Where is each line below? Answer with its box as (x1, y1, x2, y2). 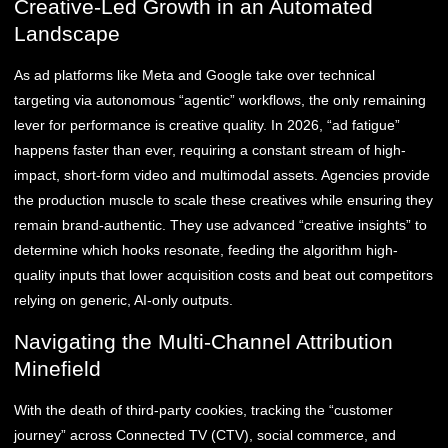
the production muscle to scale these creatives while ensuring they (14, 192, 433, 209)
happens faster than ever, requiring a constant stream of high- (14, 142, 406, 159)
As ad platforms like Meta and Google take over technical (14, 67, 375, 84)
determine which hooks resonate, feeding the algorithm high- (14, 242, 398, 259)
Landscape (14, 22, 120, 46)
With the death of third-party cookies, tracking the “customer (14, 401, 393, 418)
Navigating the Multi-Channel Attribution (14, 329, 393, 353)
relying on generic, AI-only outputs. (14, 292, 233, 309)
